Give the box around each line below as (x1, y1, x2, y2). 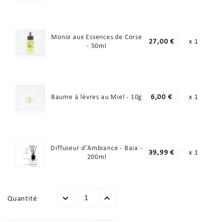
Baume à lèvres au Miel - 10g (51, 93, 143, 101)
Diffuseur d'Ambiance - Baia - (51, 144, 143, 152)
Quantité (7, 195, 37, 203)
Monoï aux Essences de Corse (51, 33, 142, 41)
